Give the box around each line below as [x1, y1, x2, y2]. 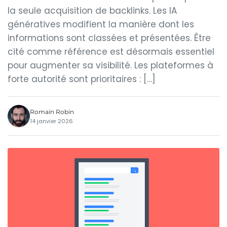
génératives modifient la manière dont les [8, 18, 194, 30]
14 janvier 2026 [30, 117, 73, 125]
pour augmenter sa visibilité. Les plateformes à [8, 59, 213, 71]
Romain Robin [30, 107, 74, 116]
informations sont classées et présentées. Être [8, 32, 211, 44]
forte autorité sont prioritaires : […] [8, 73, 156, 85]
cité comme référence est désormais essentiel [8, 46, 214, 58]
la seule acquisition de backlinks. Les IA [8, 5, 177, 17]
